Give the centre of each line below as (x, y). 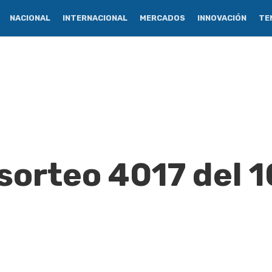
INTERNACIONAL (95, 18)
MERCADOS (162, 18)
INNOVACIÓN (222, 18)
